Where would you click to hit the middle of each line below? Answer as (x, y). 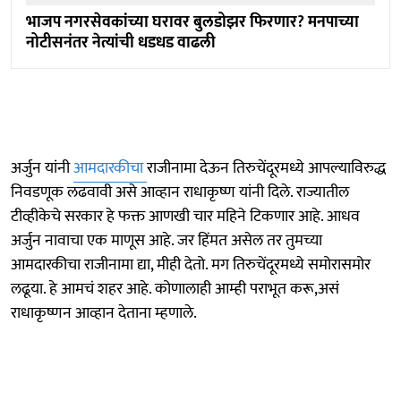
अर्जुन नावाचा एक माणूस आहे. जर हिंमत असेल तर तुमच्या (166, 241)
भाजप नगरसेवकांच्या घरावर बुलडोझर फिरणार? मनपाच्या (192, 23)
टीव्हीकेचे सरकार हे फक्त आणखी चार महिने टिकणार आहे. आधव (185, 217)
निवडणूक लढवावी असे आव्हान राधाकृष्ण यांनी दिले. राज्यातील (180, 193)
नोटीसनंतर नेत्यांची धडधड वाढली (121, 43)
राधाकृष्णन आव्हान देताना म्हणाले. (104, 314)
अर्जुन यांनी (42, 169)
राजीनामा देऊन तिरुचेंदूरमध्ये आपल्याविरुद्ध (266, 169)
